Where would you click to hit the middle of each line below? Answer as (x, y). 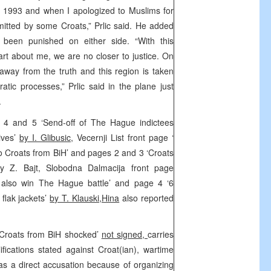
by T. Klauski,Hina (85, 198)
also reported (147, 198)
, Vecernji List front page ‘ (122, 137)
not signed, (125, 234)
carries (161, 234)
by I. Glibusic (45, 137)
